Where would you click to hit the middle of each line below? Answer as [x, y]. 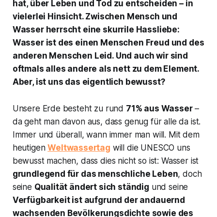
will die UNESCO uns [150, 148]
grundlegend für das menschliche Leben [95, 174]
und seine [169, 187]
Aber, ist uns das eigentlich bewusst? [89, 82]
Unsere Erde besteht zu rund [69, 109]
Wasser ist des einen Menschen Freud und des [108, 43]
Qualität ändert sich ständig [92, 187]
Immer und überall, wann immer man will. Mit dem [106, 135]
